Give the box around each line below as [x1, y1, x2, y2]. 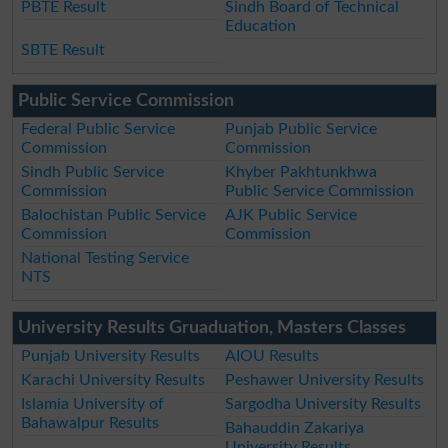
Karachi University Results [21, 372, 206, 389]
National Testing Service [21, 250, 190, 267]
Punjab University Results [21, 348, 201, 365]
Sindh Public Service [21, 164, 165, 181]
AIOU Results [225, 348, 320, 365]
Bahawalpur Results [21, 415, 160, 432]
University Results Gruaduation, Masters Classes [17, 319, 406, 338]
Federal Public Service [21, 121, 176, 138]
